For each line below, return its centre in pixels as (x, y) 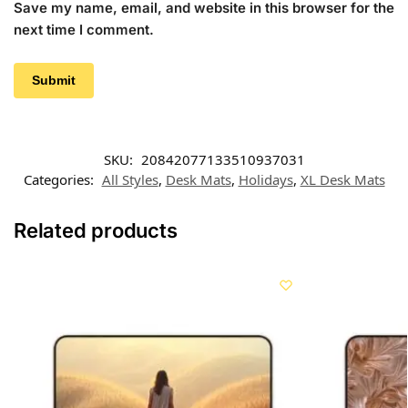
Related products (96, 230)
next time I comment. (84, 29)
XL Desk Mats (342, 179)
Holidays (265, 179)
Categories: (60, 179)
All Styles (130, 179)
